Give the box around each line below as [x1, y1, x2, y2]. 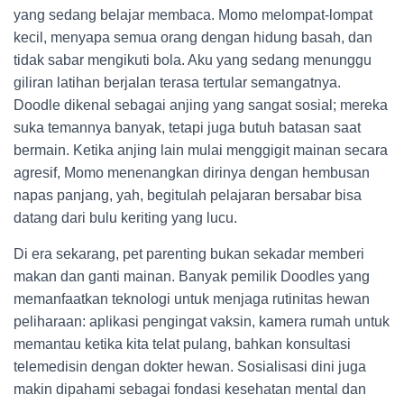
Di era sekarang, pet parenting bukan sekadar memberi [14, 246, 364, 262]
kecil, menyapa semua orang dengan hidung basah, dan [14, 30, 372, 45]
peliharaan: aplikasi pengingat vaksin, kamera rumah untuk [14, 314, 390, 329]
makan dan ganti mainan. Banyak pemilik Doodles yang [14, 269, 370, 284]
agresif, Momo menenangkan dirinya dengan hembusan [14, 165, 370, 180]
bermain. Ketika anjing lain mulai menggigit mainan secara [14, 142, 388, 158]
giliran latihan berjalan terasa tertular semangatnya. [14, 75, 341, 90]
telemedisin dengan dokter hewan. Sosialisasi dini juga [14, 359, 366, 374]
